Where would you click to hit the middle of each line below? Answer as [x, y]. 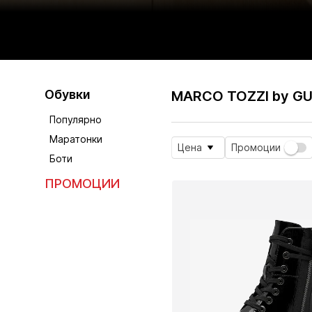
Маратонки [76, 139]
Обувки [68, 95]
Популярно [76, 120]
